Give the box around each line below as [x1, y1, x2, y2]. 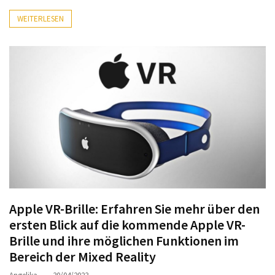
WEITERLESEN [17, 13, 64, 24]
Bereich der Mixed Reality [9, 247, 156, 265]
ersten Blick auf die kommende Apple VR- [9, 215, 246, 233]
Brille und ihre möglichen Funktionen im [9, 231, 239, 249]
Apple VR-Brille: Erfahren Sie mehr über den [9, 199, 260, 217]
